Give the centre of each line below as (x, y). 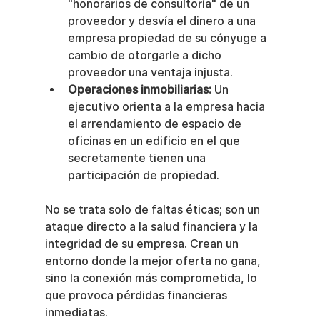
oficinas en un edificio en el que (155, 141)
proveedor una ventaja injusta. (150, 73)
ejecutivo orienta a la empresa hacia (167, 107)
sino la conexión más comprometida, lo (152, 279)
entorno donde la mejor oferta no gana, (154, 261)
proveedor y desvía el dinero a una (163, 21)
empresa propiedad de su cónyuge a (168, 39)
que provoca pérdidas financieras (137, 296)
